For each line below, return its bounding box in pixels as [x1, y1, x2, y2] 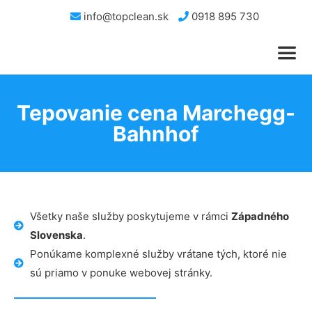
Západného [231, 210, 289, 223]
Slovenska [29, 228, 83, 242]
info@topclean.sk [81, 10, 169, 23]
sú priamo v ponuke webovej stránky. [29, 266, 212, 279]
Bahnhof [113, 121, 199, 146]
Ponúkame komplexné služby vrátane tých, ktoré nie [29, 247, 287, 260]
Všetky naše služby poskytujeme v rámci [29, 210, 231, 223]
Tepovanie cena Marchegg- [17, 100, 295, 125]
